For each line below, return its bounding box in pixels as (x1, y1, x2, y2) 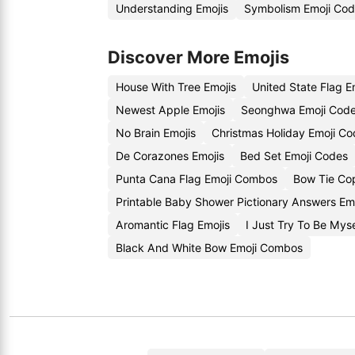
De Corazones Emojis (116, 149, 224, 162)
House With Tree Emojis (116, 80, 236, 94)
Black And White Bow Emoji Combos (116, 241, 303, 254)
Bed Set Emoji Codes (240, 149, 348, 162)
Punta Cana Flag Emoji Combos (116, 172, 277, 185)
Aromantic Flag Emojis (116, 218, 230, 231)
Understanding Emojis (116, 2, 228, 15)
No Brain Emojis (116, 126, 196, 139)
